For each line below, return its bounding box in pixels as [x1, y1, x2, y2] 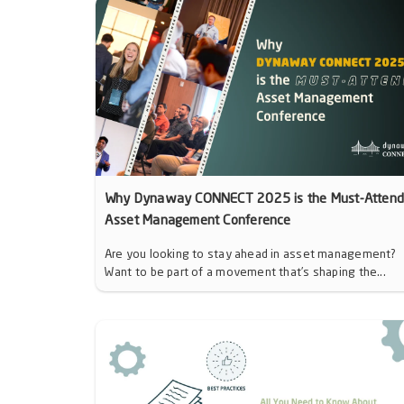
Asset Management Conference [104, 215, 291, 229]
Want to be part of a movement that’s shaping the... [104, 267, 386, 280]
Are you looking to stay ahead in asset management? [104, 249, 397, 262]
